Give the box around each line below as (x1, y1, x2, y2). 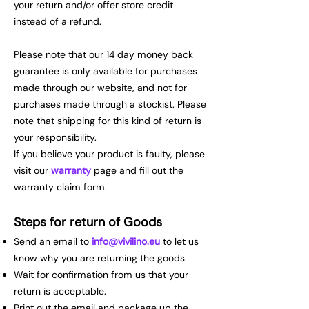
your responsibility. (14, 130, 97, 143)
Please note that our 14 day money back (14, 48, 193, 61)
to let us (160, 235, 199, 248)
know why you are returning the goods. (14, 251, 187, 264)
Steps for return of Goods (14, 213, 162, 230)
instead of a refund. (14, 14, 101, 28)
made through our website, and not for (14, 81, 187, 94)
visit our (14, 163, 51, 177)
